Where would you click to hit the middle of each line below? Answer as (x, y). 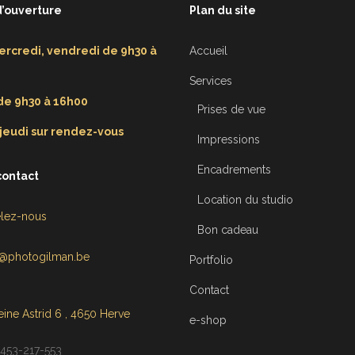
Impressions (229, 140)
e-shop (208, 321)
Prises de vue (231, 110)
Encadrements (234, 170)
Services (211, 81)
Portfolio (211, 260)
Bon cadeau (228, 230)
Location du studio (245, 200)
